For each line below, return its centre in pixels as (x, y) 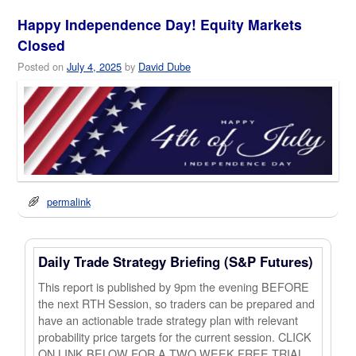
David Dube (164, 66)
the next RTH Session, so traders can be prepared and (177, 304)
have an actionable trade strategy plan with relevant (168, 320)
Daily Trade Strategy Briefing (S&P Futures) (176, 261)
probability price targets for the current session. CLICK (175, 337)
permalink (68, 201)
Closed (41, 45)
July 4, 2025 (94, 66)
